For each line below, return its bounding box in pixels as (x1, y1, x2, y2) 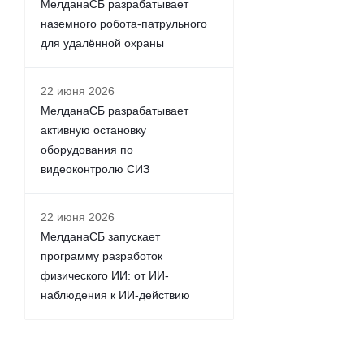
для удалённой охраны (41, 37, 164, 50)
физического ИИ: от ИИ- (41, 269, 169, 282)
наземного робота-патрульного (41, 17, 207, 30)
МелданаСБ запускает (41, 230, 160, 243)
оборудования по (41, 143, 133, 156)
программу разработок (41, 249, 162, 262)
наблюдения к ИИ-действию (41, 288, 190, 301)
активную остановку (41, 123, 146, 136)
